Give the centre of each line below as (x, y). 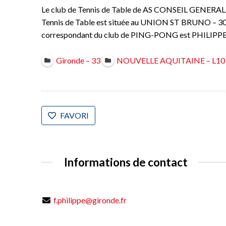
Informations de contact (126, 162)
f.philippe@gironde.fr (90, 200)
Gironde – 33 (78, 61)
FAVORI (74, 115)
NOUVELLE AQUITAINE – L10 (171, 61)
